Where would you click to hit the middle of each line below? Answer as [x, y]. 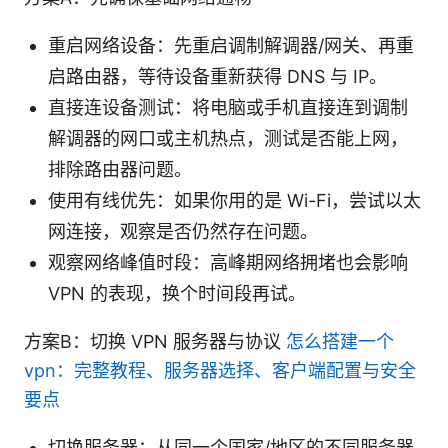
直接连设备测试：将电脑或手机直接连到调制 [228, 107]
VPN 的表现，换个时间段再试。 [177, 293]
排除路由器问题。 [120, 169]
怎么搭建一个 [340, 341]
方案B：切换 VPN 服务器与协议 [155, 341]
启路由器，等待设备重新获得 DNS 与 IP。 [217, 76]
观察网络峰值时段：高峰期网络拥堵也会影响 [228, 262]
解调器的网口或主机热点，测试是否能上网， [228, 138]
